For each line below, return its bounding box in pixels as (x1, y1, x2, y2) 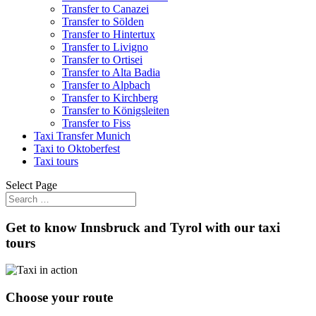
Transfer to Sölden (62, 16, 144, 28)
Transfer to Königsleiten (62, 104, 169, 116)
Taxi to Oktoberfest (34, 142, 120, 154)
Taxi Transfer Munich (34, 130, 130, 142)
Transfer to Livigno (62, 41, 148, 53)
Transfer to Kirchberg (62, 92, 158, 104)
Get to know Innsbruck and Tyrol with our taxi (6, 219, 280, 235)
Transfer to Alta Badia (62, 66, 160, 78)
